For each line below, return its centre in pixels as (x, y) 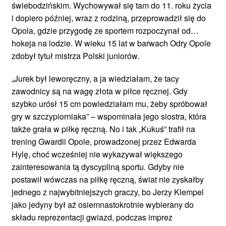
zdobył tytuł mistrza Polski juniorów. (75, 55)
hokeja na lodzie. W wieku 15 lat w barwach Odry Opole (111, 43)
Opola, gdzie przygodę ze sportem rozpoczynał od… (105, 30)
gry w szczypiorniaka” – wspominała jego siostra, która (109, 116)
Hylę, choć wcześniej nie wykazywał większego (97, 154)
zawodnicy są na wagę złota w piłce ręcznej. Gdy (100, 91)
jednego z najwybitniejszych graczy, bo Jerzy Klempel (108, 192)
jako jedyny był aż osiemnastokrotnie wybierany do (103, 204)
